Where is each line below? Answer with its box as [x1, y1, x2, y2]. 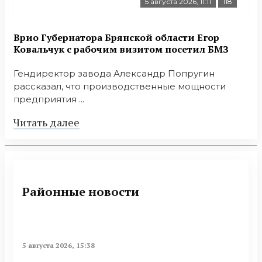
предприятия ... [13, 94, 84, 105]
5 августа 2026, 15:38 [22, 241, 95, 250]
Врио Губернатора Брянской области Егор [13, 31, 219, 44]
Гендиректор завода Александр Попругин [13, 68, 215, 80]
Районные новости [22, 183, 139, 199]
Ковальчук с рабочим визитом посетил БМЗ [13, 43, 229, 56]
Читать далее [13, 115, 80, 130]
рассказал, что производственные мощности [13, 81, 226, 92]
